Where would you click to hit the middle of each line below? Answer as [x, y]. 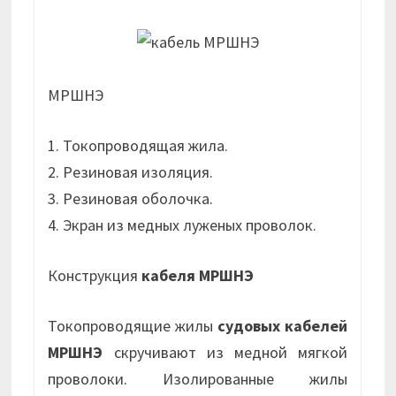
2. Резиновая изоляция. [131, 171]
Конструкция [95, 275]
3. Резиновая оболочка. [131, 198]
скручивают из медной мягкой [225, 352]
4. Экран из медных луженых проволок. [183, 225]
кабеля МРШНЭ [198, 275]
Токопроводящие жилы [133, 325]
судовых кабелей [283, 325]
